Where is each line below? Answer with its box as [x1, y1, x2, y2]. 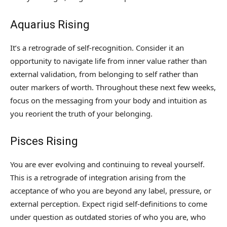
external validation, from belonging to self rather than [10, 69, 198, 80]
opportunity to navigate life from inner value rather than [10, 56, 207, 66]
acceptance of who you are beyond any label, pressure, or [10, 185, 211, 196]
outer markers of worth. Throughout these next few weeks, [10, 82, 216, 93]
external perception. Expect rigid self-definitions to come [10, 199, 207, 209]
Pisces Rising [10, 135, 78, 148]
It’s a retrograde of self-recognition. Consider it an [10, 43, 184, 53]
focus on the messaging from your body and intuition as [10, 95, 207, 106]
